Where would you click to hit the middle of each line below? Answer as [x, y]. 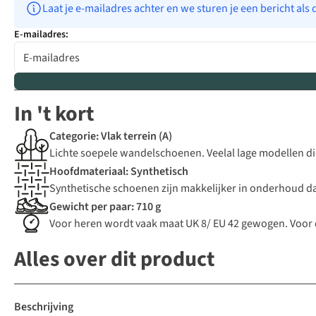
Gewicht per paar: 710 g [105, 207]
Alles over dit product [114, 260]
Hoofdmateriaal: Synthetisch [119, 172]
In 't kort [54, 114]
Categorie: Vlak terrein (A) [111, 136]
